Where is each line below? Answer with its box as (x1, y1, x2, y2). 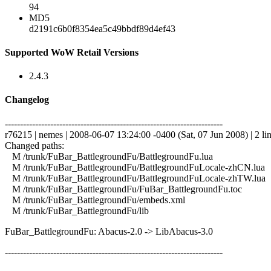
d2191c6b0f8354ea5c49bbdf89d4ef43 (29, 23, 175, 34)
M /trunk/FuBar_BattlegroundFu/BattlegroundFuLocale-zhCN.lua (5, 162, 265, 172)
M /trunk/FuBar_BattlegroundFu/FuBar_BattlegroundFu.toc (5, 183, 242, 194)
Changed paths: (5, 140, 64, 151)
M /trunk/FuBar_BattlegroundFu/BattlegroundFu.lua (5, 151, 213, 162)
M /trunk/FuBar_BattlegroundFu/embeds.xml (5, 194, 185, 205)
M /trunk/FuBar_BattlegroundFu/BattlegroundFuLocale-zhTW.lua (5, 172, 266, 183)
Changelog (5, 94, 49, 105)
